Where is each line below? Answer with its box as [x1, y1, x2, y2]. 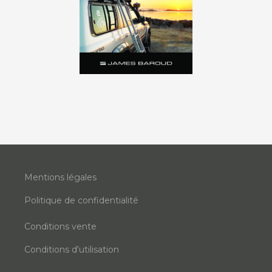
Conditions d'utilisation [24, 244, 119, 256]
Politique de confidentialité [24, 195, 138, 206]
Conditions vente [24, 221, 97, 233]
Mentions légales [24, 172, 97, 183]
